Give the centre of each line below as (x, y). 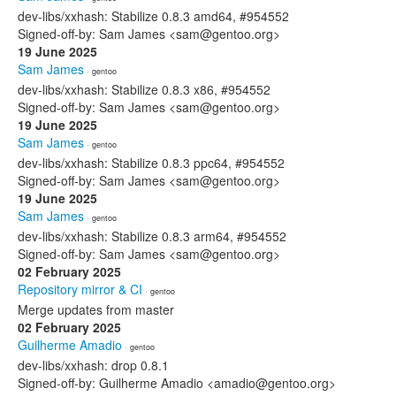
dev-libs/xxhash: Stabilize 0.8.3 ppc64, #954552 (151, 163)
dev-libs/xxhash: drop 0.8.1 (93, 365)
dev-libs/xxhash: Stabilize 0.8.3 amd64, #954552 (153, 16)
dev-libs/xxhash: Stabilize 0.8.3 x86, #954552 (144, 89)
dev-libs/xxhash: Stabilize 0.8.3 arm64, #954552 (152, 236)
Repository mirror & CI (80, 289)
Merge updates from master (96, 309)
